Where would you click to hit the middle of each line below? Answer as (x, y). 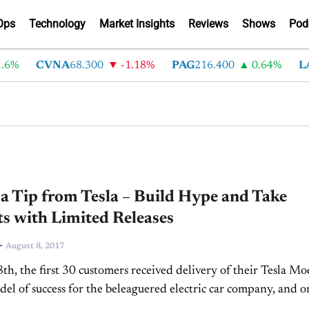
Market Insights (137, 24)
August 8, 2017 (35, 247)
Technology (57, 24)
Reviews (208, 24)
